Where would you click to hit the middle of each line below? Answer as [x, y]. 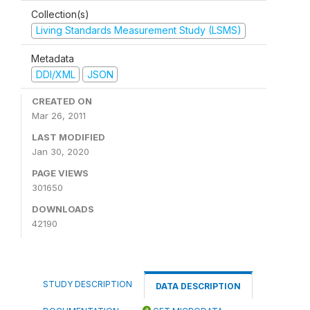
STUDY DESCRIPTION [88, 284]
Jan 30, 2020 [61, 152]
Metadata [53, 58]
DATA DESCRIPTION [198, 286]
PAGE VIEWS [60, 173]
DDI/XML [55, 74]
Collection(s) [60, 14]
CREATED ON [62, 101]
